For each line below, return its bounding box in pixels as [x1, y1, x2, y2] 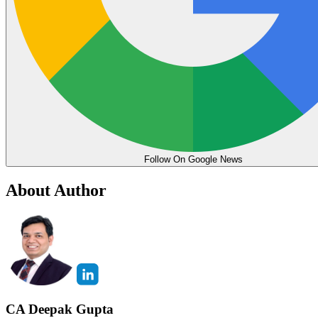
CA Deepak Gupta [6, 301, 114, 317]
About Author [6, 180, 106, 199]
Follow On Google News [143, 154, 243, 165]
